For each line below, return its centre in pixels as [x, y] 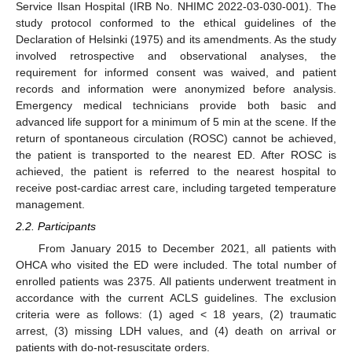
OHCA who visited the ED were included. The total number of [176, 265]
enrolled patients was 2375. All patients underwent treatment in [176, 282]
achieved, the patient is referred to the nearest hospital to [176, 171]
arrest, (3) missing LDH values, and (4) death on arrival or [176, 331]
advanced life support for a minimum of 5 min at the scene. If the [176, 122]
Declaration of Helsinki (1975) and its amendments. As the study [176, 39]
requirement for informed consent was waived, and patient [176, 72]
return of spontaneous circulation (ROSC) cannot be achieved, [176, 138]
